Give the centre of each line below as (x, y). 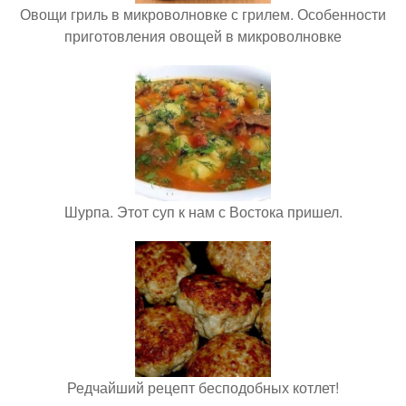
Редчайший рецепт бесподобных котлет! (203, 387)
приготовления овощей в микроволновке (203, 35)
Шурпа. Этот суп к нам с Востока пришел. (203, 211)
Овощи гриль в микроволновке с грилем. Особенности (203, 14)
